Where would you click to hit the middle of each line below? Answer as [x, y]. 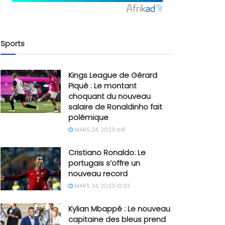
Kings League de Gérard [113, 75]
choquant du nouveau [109, 96]
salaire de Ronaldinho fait [115, 107]
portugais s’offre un [104, 163]
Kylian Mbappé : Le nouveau [119, 209]
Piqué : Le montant [102, 86]
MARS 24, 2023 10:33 [101, 186]
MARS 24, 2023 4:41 [99, 130]
